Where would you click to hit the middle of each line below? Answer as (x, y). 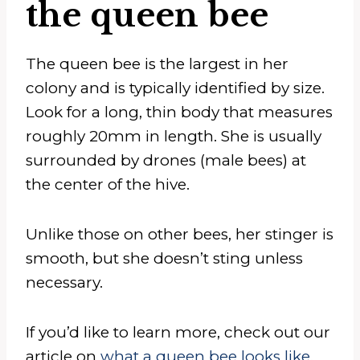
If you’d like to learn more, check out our (178, 332)
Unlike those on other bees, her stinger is (180, 234)
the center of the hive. (108, 184)
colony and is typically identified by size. (175, 88)
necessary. (64, 282)
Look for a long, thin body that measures (179, 112)
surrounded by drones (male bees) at (166, 160)
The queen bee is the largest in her (157, 63)
